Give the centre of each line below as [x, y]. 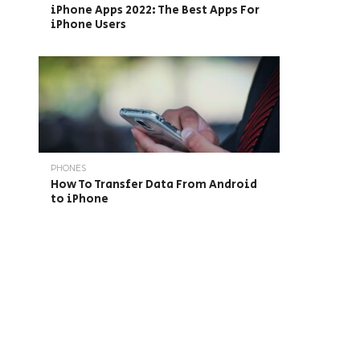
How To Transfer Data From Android [154, 184]
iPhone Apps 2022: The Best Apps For [155, 10]
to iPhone [80, 199]
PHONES [68, 168]
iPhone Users [88, 25]
